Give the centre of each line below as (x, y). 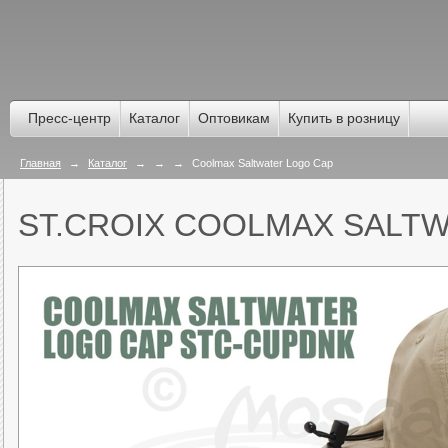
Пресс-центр (69, 118)
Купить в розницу (344, 118)
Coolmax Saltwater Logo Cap (261, 163)
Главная (40, 163)
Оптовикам (234, 118)
